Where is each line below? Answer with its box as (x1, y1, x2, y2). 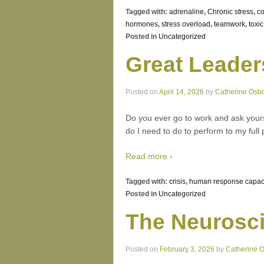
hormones (126, 20, 158, 29)
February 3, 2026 (160, 245, 214, 254)
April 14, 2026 (159, 88, 204, 97)
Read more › (126, 151, 173, 161)
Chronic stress (207, 8, 253, 16)
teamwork (214, 20, 245, 29)
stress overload (161, 20, 210, 29)
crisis (169, 177, 186, 186)
